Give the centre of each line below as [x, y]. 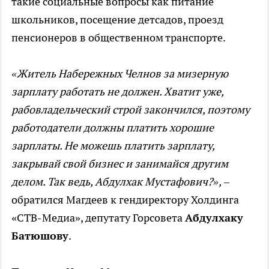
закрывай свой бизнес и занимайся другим [120, 163]
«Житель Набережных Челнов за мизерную [120, 73]
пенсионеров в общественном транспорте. [119, 37]
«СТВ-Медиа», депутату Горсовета [98, 217]
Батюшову [40, 235]
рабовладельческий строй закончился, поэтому [131, 109]
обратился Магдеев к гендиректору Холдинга [125, 199]
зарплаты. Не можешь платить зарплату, [113, 145]
